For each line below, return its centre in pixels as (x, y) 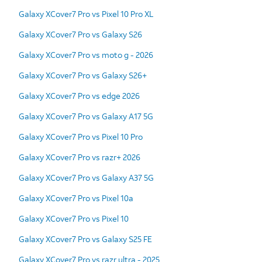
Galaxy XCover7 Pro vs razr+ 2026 (80, 157)
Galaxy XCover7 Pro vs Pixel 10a (76, 198)
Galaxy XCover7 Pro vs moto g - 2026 (86, 54)
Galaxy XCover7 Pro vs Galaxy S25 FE (85, 239)
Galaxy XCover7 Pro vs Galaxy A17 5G (86, 116)
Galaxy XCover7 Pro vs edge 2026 (79, 95)
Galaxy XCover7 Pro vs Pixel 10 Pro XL (86, 13)
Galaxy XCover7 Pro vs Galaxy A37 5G (86, 177)
